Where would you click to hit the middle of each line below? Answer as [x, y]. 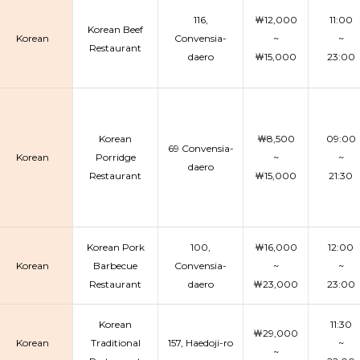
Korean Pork [115, 247]
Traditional [115, 343]
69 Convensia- [200, 148]
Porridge [115, 157]
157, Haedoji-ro [200, 343]
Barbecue [115, 266]
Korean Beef [115, 29]
